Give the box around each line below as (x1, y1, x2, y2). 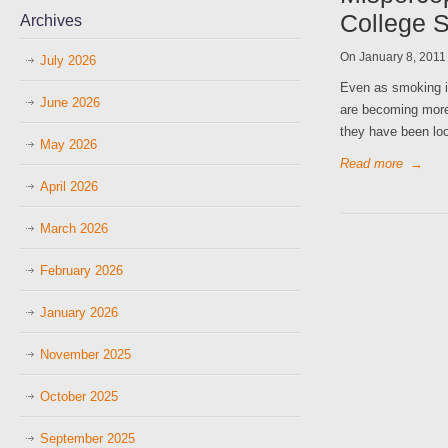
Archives (20, 12, 82, 29)
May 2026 (40, 137, 97, 152)
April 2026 (40, 179, 98, 194)
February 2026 (40, 263, 123, 278)
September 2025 (40, 431, 135, 446)
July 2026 (40, 53, 96, 68)
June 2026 (40, 95, 100, 110)
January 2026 (40, 305, 118, 320)
